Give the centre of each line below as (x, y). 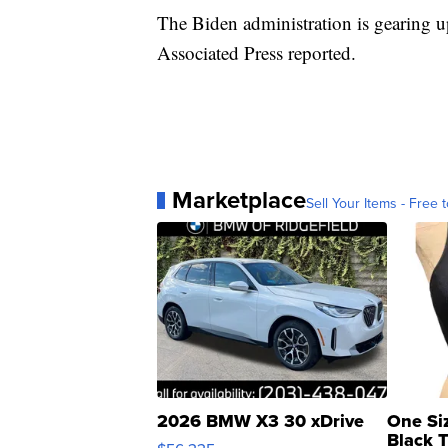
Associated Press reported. (256, 53)
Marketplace (239, 200)
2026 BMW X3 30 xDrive (260, 421)
